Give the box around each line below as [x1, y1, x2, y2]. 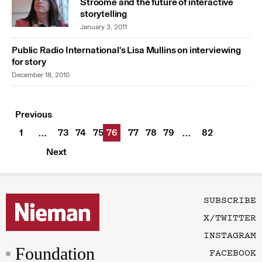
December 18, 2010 [12, 71, 70, 80]
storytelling [80, 8, 127, 20]
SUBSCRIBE [204, 193, 256, 206]
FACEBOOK [209, 246, 256, 259]
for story [12, 56, 46, 68]
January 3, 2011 [80, 23, 127, 32]
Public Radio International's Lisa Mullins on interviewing [12, 44, 241, 56]
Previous [15, 109, 52, 120]
